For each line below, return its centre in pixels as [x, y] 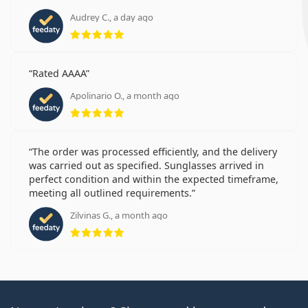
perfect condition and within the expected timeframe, [154, 179]
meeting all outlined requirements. [110, 193]
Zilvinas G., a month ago [119, 216]
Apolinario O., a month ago [125, 96]
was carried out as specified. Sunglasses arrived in [146, 166]
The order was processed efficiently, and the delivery [155, 152]
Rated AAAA [59, 74]
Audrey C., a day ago [112, 18]
